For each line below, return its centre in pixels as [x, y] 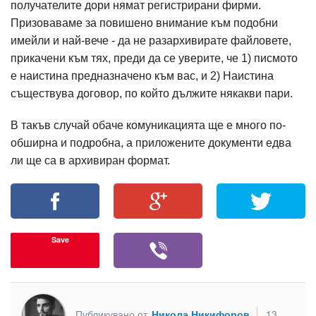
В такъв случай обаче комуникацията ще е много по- [148, 125]
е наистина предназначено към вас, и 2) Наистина [142, 76]
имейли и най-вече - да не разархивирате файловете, [151, 41]
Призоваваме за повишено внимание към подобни [144, 23]
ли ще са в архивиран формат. [92, 160]
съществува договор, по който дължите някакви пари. [153, 93]
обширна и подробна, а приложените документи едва [151, 143]
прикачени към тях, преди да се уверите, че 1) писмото [154, 58]
